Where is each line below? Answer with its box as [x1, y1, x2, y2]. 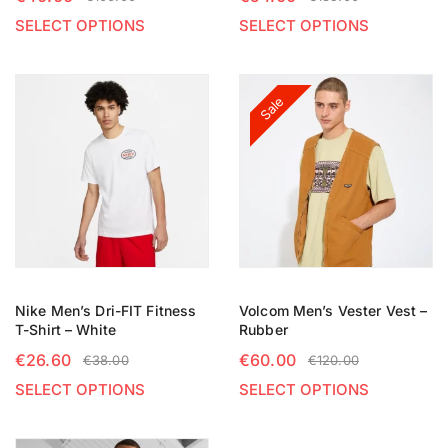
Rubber [239, 321, 288, 338]
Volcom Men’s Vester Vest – [239, 302, 428, 319]
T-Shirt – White [15, 321, 116, 338]
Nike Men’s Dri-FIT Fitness [15, 302, 197, 319]
